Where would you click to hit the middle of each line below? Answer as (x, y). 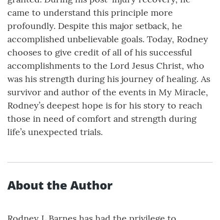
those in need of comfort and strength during (102, 119)
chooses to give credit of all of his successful (100, 53)
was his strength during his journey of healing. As (109, 79)
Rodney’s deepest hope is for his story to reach (105, 106)
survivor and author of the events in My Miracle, (108, 92)
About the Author (60, 185)
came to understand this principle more (90, 13)
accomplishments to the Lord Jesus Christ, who (106, 66)
